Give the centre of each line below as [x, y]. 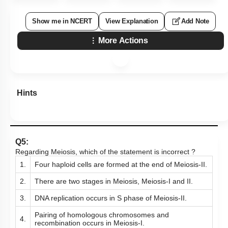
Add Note [195, 21]
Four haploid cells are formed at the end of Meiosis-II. [121, 164]
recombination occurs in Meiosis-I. [90, 223]
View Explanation [132, 21]
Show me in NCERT [62, 21]
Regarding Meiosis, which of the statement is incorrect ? [105, 152]
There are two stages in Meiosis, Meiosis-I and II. [114, 181]
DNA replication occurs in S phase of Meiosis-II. [111, 198]
